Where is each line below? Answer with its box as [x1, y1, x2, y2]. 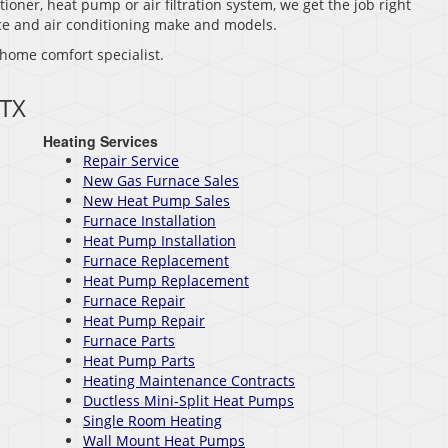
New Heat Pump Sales [83, 191, 230, 211]
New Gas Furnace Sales [83, 171, 239, 191]
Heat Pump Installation [83, 231, 236, 251]
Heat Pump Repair [83, 311, 205, 331]
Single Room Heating [83, 411, 222, 431]
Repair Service [83, 151, 179, 171]
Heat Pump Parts [83, 351, 195, 371]
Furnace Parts [83, 331, 175, 351]
